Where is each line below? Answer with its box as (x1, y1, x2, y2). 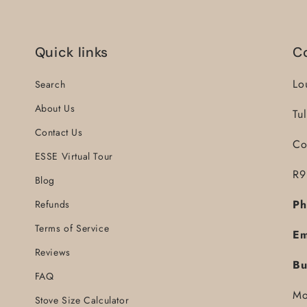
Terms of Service (34, 221, 110, 235)
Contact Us (34, 125, 83, 139)
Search (34, 77, 66, 91)
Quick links (34, 43, 108, 61)
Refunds (34, 197, 70, 211)
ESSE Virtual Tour (34, 149, 113, 163)
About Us (34, 101, 75, 115)
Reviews (34, 245, 71, 259)
